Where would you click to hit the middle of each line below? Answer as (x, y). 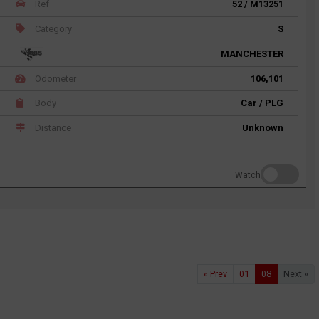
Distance (52, 127)
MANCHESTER (252, 53)
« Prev (215, 273)
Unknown (263, 127)
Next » (296, 273)
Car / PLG (262, 103)
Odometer (55, 79)
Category (53, 28)
